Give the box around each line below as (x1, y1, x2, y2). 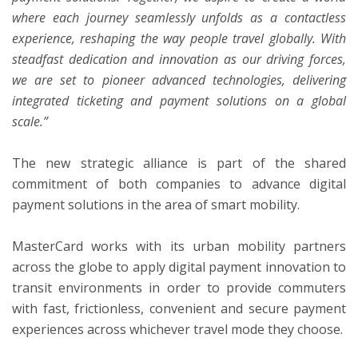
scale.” (12, 113, 48, 131)
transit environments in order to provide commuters (12, 278, 346, 296)
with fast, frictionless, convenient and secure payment (12, 299, 346, 317)
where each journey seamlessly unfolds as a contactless (12, 9, 346, 27)
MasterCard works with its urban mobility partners (12, 237, 346, 255)
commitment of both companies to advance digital (12, 174, 346, 193)
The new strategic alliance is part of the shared (12, 153, 346, 172)
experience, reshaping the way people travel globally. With (12, 30, 346, 48)
